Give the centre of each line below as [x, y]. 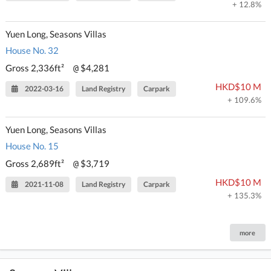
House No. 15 [32, 145]
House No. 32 [32, 50]
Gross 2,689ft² [36, 163]
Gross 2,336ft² [36, 67]
